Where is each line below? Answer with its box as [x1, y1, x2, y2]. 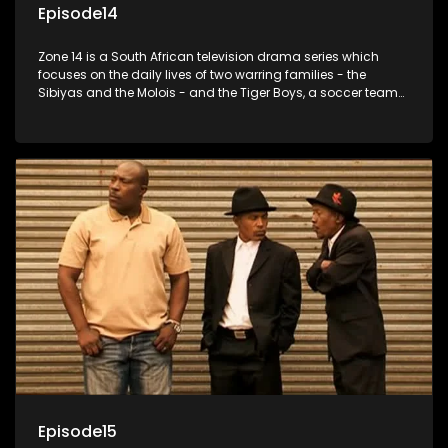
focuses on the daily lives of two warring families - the [38, 65, 366, 83]
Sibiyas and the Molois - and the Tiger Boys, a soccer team [38, 83, 398, 101]
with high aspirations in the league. [38, 101, 252, 119]
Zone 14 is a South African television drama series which [38, 47, 379, 65]
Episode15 [38, 420, 117, 444]
